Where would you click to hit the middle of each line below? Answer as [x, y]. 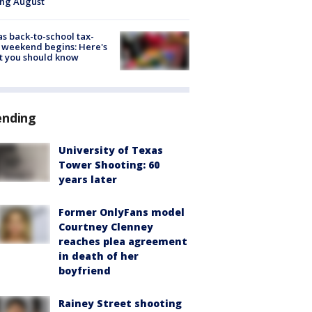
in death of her [99, 256]
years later [88, 179]
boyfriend [85, 270]
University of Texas [111, 150]
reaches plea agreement [123, 241]
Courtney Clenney [106, 226]
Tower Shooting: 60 [109, 164]
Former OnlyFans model [122, 212]
